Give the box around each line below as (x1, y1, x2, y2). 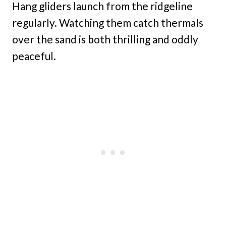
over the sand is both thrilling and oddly (12, 33, 198, 46)
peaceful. (12, 49, 56, 63)
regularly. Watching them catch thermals (12, 16, 203, 29)
